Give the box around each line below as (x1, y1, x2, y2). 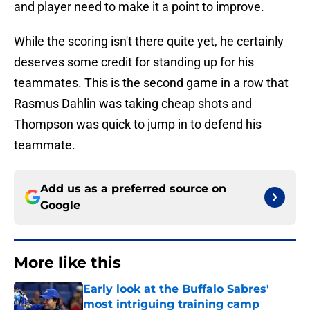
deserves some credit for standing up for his (14, 55, 254, 70)
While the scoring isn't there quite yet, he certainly (14, 34, 284, 49)
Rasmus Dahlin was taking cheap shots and (14, 96, 252, 111)
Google (40, 199, 80, 212)
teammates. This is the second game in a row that (14, 75, 289, 91)
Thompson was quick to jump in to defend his (14, 117, 262, 132)
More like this (14, 253, 121, 273)
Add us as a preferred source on (40, 182, 226, 196)
